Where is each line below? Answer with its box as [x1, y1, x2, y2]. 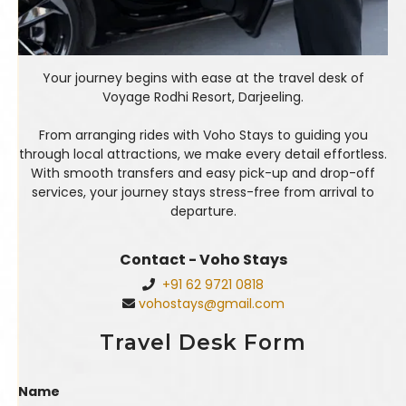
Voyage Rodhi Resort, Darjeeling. [102, 88, 304, 107]
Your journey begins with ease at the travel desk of [42, 69, 364, 88]
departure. [169, 202, 237, 221]
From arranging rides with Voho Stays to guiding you [38, 126, 368, 145]
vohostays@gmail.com [138, 295, 285, 314]
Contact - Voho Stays [119, 249, 287, 271]
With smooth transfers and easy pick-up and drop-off [31, 164, 375, 183]
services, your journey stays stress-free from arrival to [32, 183, 374, 202]
